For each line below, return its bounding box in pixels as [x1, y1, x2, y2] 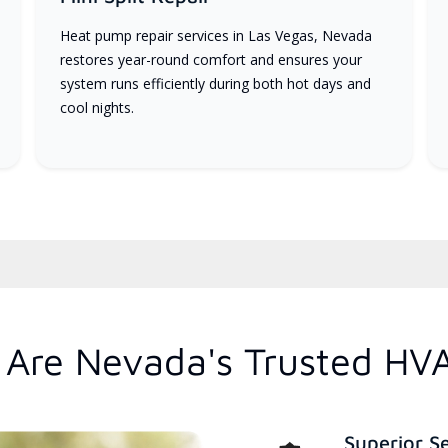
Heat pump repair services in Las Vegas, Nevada [59, 26, 372, 46]
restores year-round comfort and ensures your [59, 50, 362, 70]
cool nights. [59, 98, 134, 118]
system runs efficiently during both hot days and [59, 74, 371, 94]
